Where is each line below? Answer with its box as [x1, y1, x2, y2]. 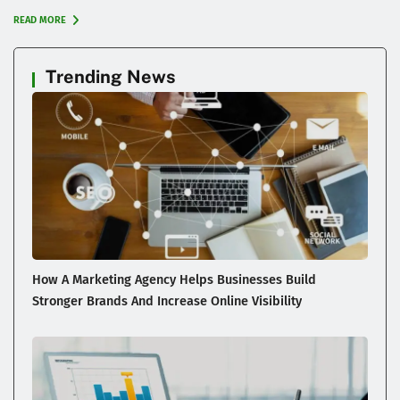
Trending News [46, 65, 176, 87]
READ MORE [13, 13, 69, 26]
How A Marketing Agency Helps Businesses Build [32, 271, 316, 287]
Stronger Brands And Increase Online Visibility [32, 292, 302, 309]
